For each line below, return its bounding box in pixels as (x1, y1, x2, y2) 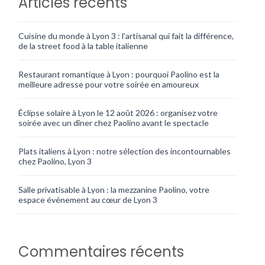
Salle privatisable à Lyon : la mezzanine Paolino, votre (18, 184, 210, 195)
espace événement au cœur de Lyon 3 (18, 194, 158, 205)
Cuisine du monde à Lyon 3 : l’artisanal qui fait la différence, (18, 30, 234, 41)
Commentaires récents (18, 241, 185, 261)
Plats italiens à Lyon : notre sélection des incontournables (18, 146, 231, 156)
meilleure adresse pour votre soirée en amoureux (18, 79, 199, 89)
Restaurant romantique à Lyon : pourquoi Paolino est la (18, 69, 220, 79)
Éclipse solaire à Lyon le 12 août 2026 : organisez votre (18, 107, 218, 118)
